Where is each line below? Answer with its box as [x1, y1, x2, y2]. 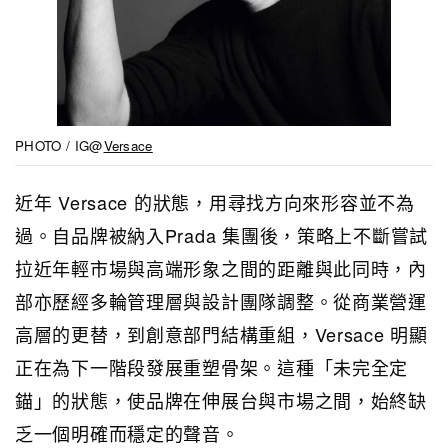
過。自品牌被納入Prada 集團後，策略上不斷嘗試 [15, 222, 429, 249]
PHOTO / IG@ [15, 136, 104, 156]
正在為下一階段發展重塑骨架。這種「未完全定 [15, 354, 409, 381]
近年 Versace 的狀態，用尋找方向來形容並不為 [15, 189, 415, 216]
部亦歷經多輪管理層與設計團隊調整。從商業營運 [15, 288, 427, 315]
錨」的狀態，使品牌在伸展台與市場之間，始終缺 [15, 387, 427, 414]
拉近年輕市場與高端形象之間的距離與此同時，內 [15, 255, 427, 282]
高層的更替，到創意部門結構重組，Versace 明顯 [15, 321, 428, 348]
